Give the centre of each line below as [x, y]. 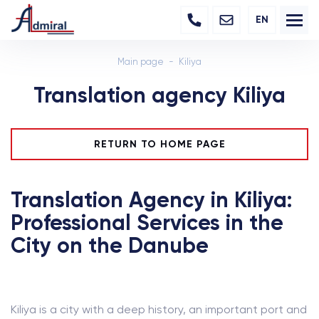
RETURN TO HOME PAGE [159, 144]
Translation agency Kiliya [159, 95]
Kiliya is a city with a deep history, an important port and [159, 309]
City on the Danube [110, 246]
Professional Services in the [147, 223]
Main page [141, 62]
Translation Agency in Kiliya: [151, 200]
